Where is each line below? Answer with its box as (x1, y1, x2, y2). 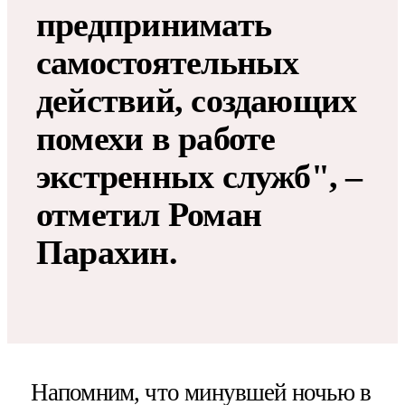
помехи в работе (36, 119, 276, 158)
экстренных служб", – (36, 157, 363, 196)
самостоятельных (36, 43, 299, 82)
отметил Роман (36, 195, 262, 234)
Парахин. (36, 233, 177, 272)
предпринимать (36, 5, 272, 44)
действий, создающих (36, 81, 357, 120)
